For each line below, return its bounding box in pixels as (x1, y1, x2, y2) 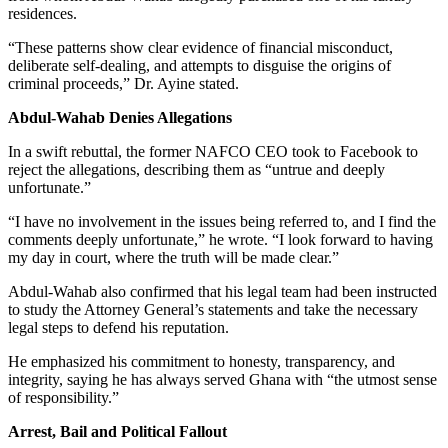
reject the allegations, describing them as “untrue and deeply (8, 160, 385, 178)
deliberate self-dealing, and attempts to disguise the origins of (8, 56, 391, 74)
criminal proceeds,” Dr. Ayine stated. (8, 74, 239, 92)
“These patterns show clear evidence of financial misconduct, (8, 38, 393, 56)
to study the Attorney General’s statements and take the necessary (8, 300, 418, 318)
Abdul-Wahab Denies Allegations (8, 108, 232, 126)
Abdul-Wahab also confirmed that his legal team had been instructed (8, 282, 437, 300)
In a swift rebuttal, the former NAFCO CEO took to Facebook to (8, 142, 418, 160)
